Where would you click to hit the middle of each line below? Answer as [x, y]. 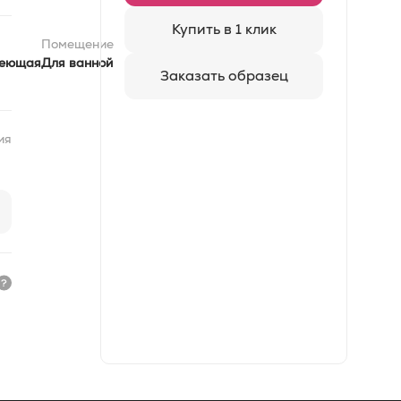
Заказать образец [224, 76]
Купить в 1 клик [224, 29]
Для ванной [77, 63]
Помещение [77, 44]
